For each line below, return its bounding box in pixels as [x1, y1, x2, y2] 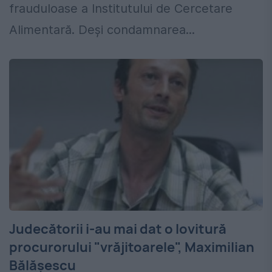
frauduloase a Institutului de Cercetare [9, 1, 233, 16]
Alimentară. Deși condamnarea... [9, 22, 195, 38]
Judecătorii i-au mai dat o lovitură [9, 220, 226, 239]
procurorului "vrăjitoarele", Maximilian [9, 238, 254, 257]
